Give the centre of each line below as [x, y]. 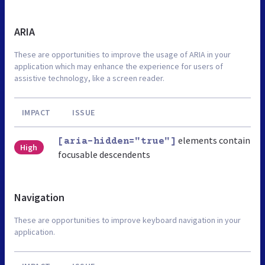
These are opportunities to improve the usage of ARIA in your [122, 54]
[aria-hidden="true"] [117, 141]
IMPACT [36, 112]
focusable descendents [104, 154]
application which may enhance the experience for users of [119, 66]
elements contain [213, 140]
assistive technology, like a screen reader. [89, 78]
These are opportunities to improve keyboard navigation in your [127, 220]
